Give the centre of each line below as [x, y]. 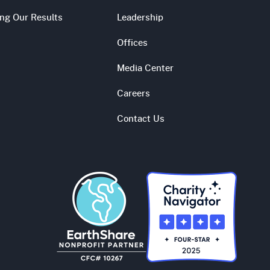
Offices [132, 42]
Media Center [145, 67]
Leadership [140, 17]
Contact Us [140, 118]
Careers [133, 93]
